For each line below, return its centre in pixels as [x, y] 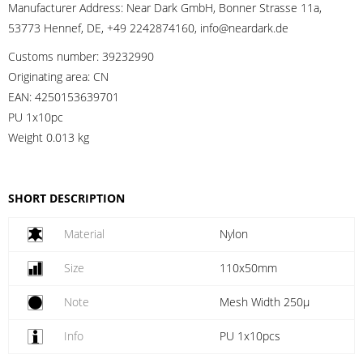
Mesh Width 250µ [264, 302]
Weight [26, 137]
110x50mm [248, 268]
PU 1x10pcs [250, 336]
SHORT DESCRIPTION [66, 198]
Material [85, 234]
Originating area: [51, 77]
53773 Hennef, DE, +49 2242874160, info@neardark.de [148, 28]
